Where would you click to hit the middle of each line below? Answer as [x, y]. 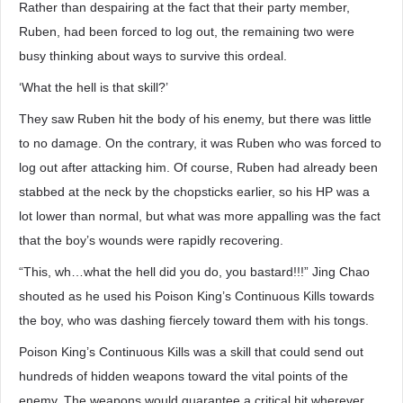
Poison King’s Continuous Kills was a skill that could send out [191, 352]
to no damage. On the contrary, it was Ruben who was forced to [200, 143]
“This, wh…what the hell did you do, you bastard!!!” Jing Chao [194, 272]
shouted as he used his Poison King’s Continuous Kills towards [197, 296]
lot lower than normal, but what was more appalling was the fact [200, 216]
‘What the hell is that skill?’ [94, 87]
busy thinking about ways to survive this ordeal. [153, 56]
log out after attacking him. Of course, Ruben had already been [198, 167]
